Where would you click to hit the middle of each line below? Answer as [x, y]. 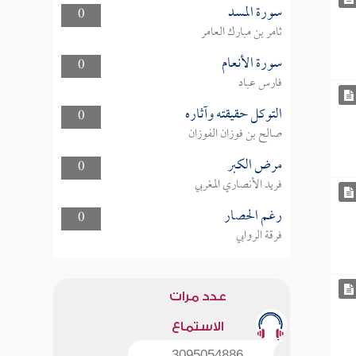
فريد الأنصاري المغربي [238, 185]
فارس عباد [260, 83]
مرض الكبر [254, 166]
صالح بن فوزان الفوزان [235, 134]
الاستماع [198, 327]
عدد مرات [197, 296]
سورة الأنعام [252, 64]
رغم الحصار [253, 217]
